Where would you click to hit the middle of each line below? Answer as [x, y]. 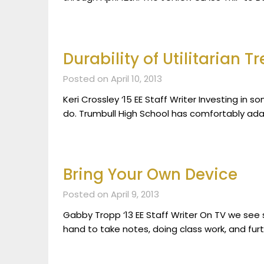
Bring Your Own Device [150, 175]
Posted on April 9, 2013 [111, 194]
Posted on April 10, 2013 [113, 78]
